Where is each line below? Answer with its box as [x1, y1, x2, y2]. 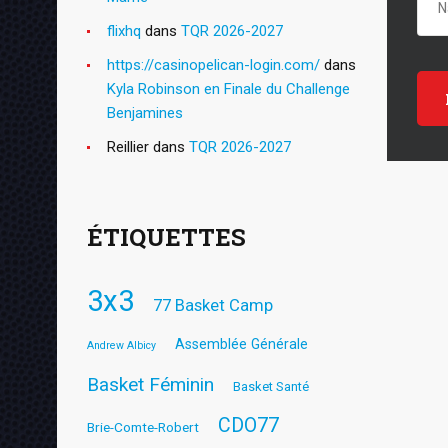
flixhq [107, 21, 141, 40]
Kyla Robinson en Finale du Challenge [107, 79, 350, 98]
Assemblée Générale [175, 335, 308, 352]
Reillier [107, 137, 149, 156]
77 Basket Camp [153, 294, 273, 315]
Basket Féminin [87, 372, 214, 396]
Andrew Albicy [87, 338, 156, 352]
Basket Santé [233, 378, 309, 394]
